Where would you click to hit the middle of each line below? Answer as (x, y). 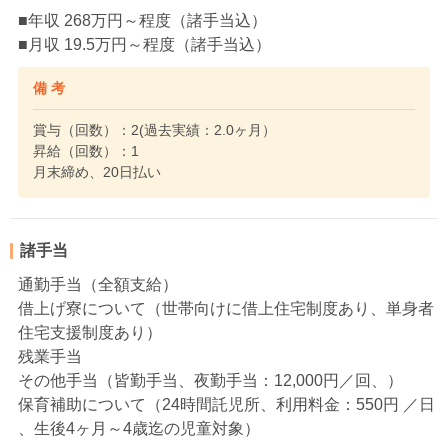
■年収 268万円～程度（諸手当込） (142, 21)
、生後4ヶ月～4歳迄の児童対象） (139, 429)
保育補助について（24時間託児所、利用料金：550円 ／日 (226, 405)
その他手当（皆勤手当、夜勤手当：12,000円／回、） (210, 381)
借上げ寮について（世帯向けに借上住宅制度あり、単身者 (226, 309)
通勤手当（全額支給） (98, 285)
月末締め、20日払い (97, 172)
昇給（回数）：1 (86, 151)
